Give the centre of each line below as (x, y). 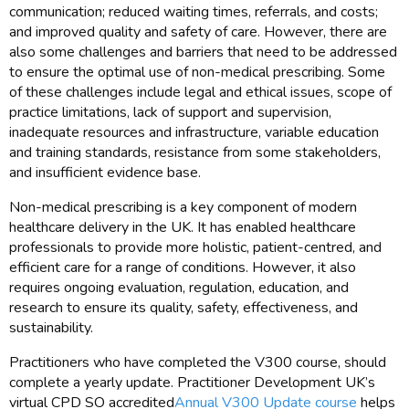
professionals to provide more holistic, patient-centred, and (195, 248)
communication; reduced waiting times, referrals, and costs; (194, 12)
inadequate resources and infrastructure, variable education (194, 133)
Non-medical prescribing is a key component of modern (183, 208)
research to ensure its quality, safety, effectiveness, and (184, 308)
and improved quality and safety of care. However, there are (198, 32)
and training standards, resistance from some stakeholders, (195, 153)
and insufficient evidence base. (105, 173)
